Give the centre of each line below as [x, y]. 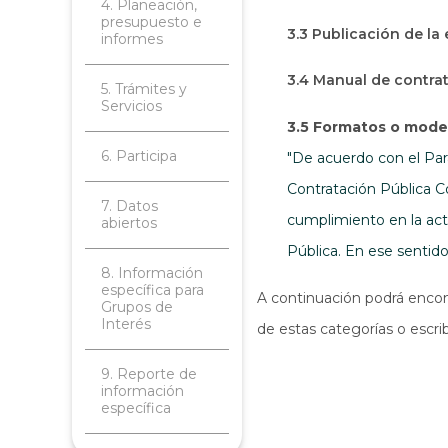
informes [132, 39]
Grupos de [137, 307]
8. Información [152, 273]
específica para [152, 290]
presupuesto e [151, 22]
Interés [126, 324]
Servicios [131, 106]
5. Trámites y [144, 89]
